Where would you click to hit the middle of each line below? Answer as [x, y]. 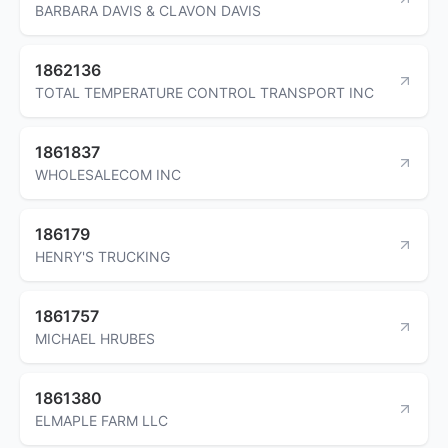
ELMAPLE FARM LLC [101, 420]
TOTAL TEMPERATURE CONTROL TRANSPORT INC [204, 92]
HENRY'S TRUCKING [102, 256]
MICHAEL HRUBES [95, 338]
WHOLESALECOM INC [108, 174]
